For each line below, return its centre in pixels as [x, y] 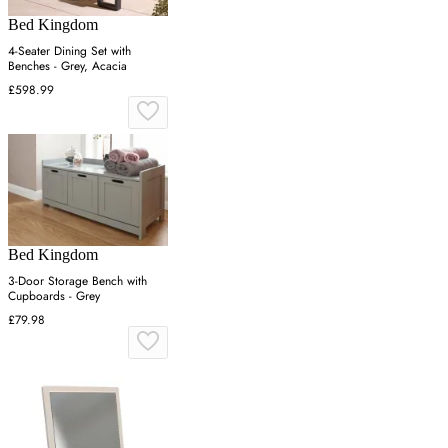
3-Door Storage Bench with [77, 280]
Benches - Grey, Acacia [67, 65]
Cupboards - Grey [54, 295]
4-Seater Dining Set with [69, 50]
